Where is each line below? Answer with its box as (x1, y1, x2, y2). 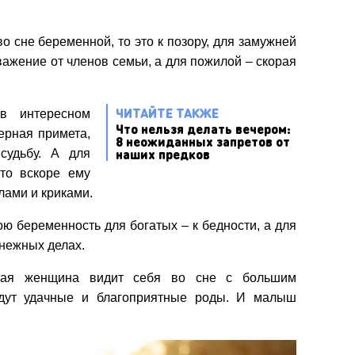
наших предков (116, 146, 210, 163)
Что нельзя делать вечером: (116, 120, 291, 138)
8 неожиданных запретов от (116, 133, 290, 151)
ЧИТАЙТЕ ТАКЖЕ (116, 105, 219, 122)
